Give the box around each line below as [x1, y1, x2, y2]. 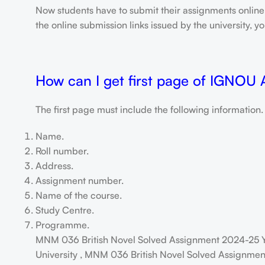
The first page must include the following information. [35, 104, 263, 115]
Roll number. [35, 145, 89, 157]
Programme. [35, 219, 89, 231]
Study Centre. [35, 204, 94, 216]
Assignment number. [35, 174, 124, 186]
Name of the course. [35, 189, 122, 201]
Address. [35, 160, 73, 172]
